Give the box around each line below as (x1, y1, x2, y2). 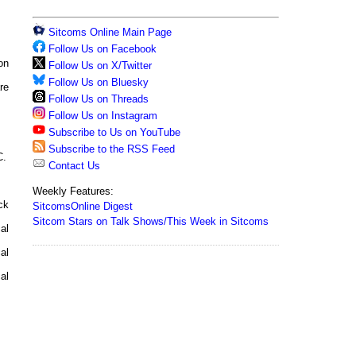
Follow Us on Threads (48, 93, 149, 105)
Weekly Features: (33, 185, 114, 197)
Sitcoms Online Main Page (45, 26, 172, 38)
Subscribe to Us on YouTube (48, 126, 180, 138)
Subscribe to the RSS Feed (48, 143, 175, 155)
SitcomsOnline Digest (33, 200, 133, 212)
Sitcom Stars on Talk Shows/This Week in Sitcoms (33, 215, 269, 227)
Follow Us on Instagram (48, 110, 157, 122)
